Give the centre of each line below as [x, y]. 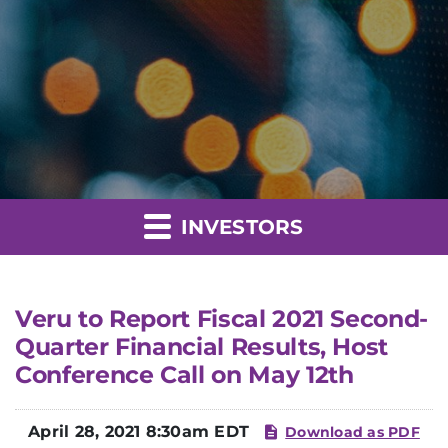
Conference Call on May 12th [184, 374]
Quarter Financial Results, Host [202, 346]
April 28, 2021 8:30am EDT [139, 431]
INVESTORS [239, 227]
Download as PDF [352, 431]
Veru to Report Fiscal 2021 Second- [221, 318]
